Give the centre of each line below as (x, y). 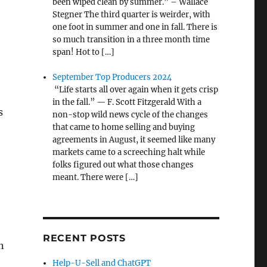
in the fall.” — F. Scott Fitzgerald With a (127, 103)
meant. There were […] (96, 178)
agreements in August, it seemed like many (134, 140)
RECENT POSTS (84, 238)
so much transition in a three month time (131, 40)
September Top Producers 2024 (112, 77)
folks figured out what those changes (123, 165)
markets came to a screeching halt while (129, 153)
